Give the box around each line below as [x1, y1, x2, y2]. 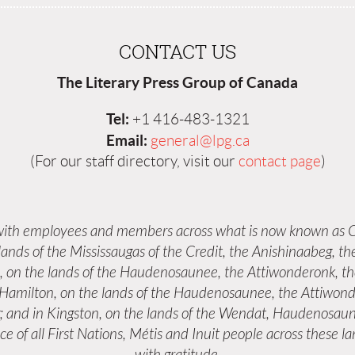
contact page [238, 153, 321, 170]
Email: [105, 132, 147, 150]
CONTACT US [119, 39, 236, 65]
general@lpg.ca [150, 132, 250, 150]
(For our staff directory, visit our [29, 153, 239, 170]
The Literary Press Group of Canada [57, 73, 298, 91]
